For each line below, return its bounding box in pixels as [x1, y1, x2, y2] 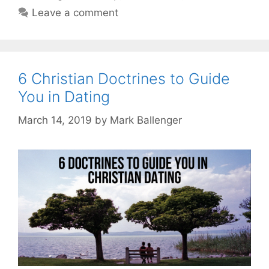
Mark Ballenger [110, 113, 182, 126]
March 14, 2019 [18, 113, 92, 126]
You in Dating [18, 88, 110, 106]
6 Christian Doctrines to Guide [18, 70, 230, 88]
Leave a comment [32, 7, 119, 19]
